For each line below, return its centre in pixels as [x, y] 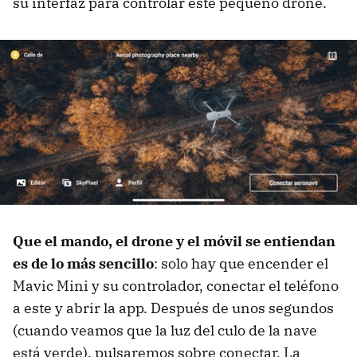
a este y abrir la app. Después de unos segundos [173, 308]
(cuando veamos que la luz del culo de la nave [165, 330]
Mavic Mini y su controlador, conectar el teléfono [176, 285]
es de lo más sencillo [83, 263]
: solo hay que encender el [241, 263]
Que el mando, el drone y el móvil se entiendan [174, 241]
